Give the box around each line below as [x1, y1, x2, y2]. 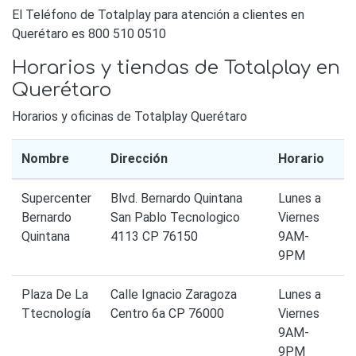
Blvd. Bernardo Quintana [110, 191, 242, 207]
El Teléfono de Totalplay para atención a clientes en [12, 7, 304, 23]
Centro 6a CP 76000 [110, 306, 224, 322]
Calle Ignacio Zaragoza [110, 287, 237, 303]
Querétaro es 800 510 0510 [12, 26, 166, 42]
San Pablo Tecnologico [110, 210, 240, 226]
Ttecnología [21, 306, 91, 322]
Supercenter [21, 191, 91, 207]
